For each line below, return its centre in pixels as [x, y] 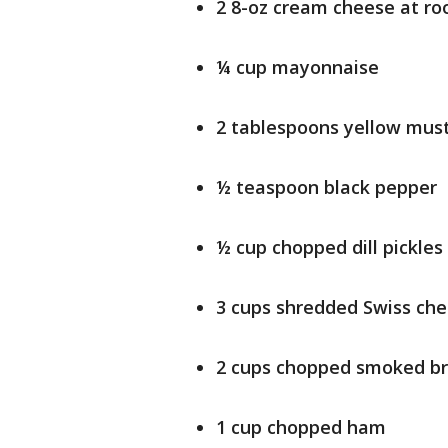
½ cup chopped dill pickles [329, 247]
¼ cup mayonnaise [297, 67]
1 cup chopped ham [301, 427]
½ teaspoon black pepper [326, 187]
